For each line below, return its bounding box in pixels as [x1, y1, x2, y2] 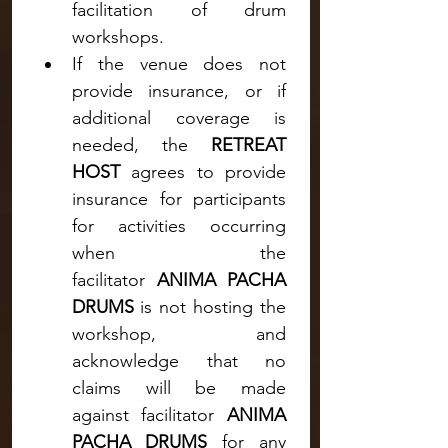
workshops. [72, 26, 164, 48]
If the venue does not [72, 53, 286, 75]
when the [72, 242, 286, 264]
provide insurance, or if [72, 80, 286, 102]
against [72, 404, 129, 426]
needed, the [72, 134, 211, 156]
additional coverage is [72, 107, 286, 129]
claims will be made [72, 377, 286, 399]
